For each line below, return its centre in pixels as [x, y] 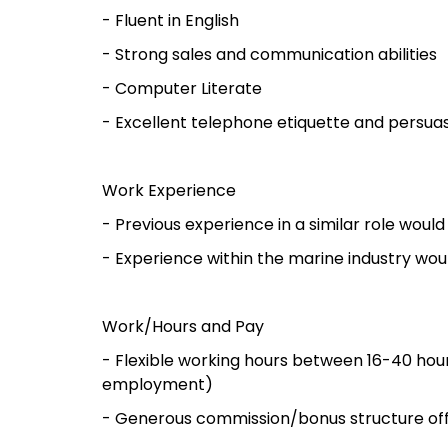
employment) [157, 385]
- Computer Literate [182, 89]
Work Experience [169, 191]
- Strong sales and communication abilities [269, 55]
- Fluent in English [170, 21]
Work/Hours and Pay [183, 327]
